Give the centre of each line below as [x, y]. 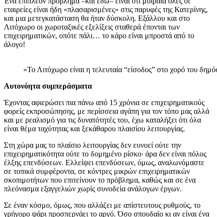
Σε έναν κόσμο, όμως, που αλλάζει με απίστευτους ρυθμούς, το [102, 205]
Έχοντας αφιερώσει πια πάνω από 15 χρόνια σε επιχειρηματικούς [104, 103]
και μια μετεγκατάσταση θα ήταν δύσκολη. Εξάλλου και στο [97, 18]
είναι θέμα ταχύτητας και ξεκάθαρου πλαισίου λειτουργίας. [94, 129]
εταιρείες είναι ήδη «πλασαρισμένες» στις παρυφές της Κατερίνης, [106, 10]
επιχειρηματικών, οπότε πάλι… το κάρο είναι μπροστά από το [99, 36]
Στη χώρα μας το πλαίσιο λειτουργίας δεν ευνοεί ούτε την [93, 145]
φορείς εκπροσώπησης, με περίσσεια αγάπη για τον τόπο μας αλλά [107, 111]
